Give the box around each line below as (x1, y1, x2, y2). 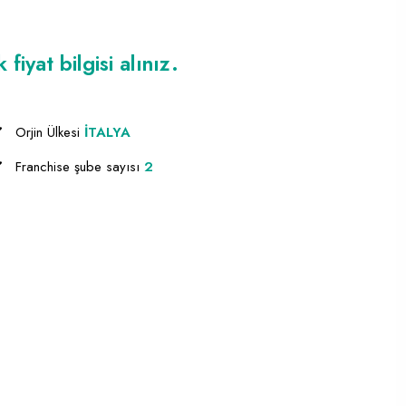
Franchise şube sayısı (14, 157, 144, 177)
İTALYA (83, 122, 130, 142)
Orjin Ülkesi (14, 122, 84, 142)
